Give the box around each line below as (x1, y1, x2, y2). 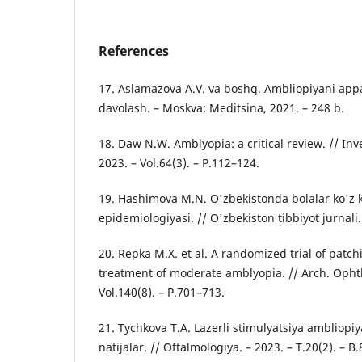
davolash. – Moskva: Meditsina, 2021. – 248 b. (99, 99, 344, 116)
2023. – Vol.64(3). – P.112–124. (99, 154, 259, 170)
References (99, 41, 169, 60)
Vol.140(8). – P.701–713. (99, 284, 225, 300)
